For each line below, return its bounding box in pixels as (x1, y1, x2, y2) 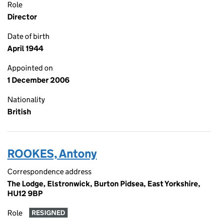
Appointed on (7, 63, 53, 73)
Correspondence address (7, 167, 91, 176)
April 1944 (7, 44, 43, 53)
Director (7, 12, 37, 21)
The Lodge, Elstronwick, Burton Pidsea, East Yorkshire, (7, 179, 200, 188)
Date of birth (7, 32, 50, 41)
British (7, 107, 31, 116)
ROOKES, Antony (7, 146, 97, 161)
